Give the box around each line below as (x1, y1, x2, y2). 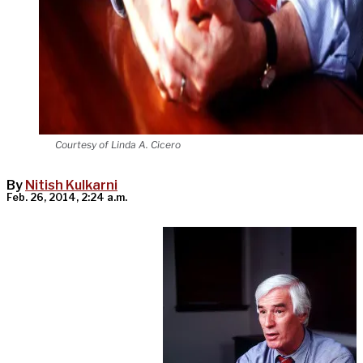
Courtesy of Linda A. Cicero (55, 139, 181, 152)
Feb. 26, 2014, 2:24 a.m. (6, 191, 127, 204)
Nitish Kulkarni (25, 177, 117, 194)
